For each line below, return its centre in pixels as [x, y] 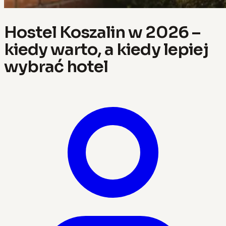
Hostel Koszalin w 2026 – [102, 32]
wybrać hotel [56, 66]
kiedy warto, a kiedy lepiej [106, 49]
